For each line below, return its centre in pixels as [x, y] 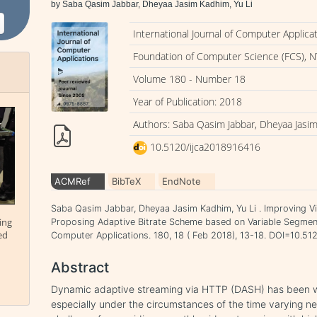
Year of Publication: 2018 [188, 102]
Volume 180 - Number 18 [190, 79]
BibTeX [127, 181]
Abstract [80, 267]
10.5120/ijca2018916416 [204, 147]
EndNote [182, 181]
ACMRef [73, 181]
